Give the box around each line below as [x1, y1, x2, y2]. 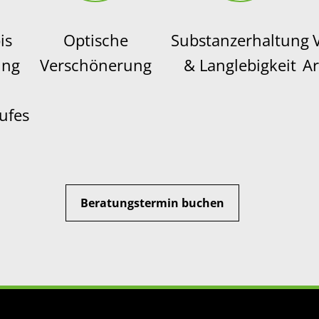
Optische [63, 28, 128, 51]
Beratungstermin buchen [80, 194, 224, 211]
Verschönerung [39, 53, 152, 75]
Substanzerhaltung [171, 28, 310, 51]
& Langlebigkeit [184, 53, 297, 75]
